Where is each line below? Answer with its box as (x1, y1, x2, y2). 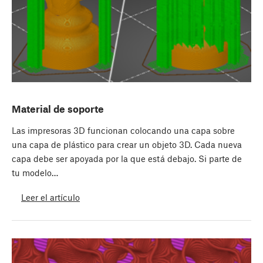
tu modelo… (12, 167, 58, 178)
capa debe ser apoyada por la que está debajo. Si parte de (12, 153, 242, 164)
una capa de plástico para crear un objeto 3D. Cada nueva (12, 139, 242, 150)
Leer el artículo (21, 191, 80, 203)
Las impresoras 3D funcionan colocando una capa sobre (12, 125, 235, 136)
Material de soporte (12, 103, 104, 115)
